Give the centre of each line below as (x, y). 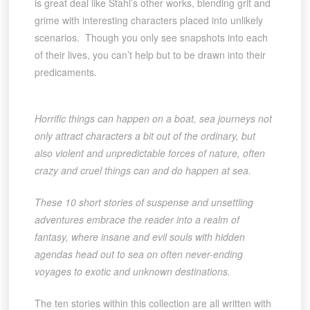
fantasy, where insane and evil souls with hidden (139, 237)
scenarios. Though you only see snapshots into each (151, 38)
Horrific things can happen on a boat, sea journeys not (153, 119)
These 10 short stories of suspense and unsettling (144, 202)
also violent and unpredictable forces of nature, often (149, 153)
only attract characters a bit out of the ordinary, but (145, 136)
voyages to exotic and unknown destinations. (132, 272)
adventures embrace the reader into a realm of (137, 220)
